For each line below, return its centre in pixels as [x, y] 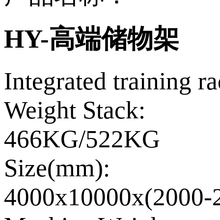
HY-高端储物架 [92, 39]
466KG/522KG [82, 138]
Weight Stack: [75, 110]
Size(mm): [57, 167]
